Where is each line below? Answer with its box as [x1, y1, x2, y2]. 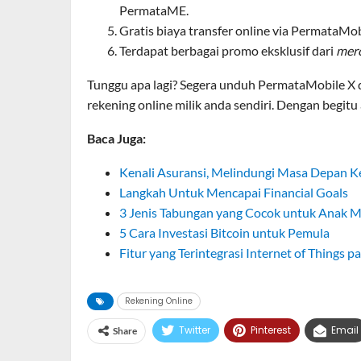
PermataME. [119, 2, 189, 18]
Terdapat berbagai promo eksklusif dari [119, 43, 336, 58]
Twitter [179, 323, 210, 337]
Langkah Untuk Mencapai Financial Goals [119, 185, 348, 200]
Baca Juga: [87, 131, 146, 146]
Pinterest [251, 323, 291, 337]
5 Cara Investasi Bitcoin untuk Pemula [119, 225, 330, 240]
